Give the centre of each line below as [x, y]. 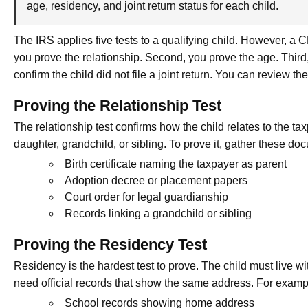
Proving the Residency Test [110, 244]
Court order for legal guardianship [146, 197]
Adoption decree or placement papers [156, 180]
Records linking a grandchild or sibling [158, 213]
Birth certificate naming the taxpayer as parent [176, 164]
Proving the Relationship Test [118, 105]
